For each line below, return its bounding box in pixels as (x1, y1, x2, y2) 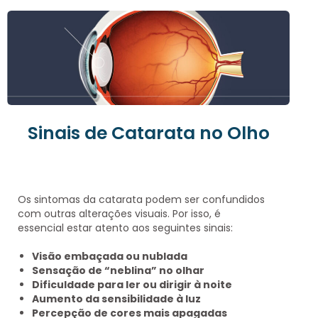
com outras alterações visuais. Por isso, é (18, 207, 221, 221)
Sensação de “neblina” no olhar (32, 263, 204, 278)
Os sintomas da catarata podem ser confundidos (18, 192, 265, 207)
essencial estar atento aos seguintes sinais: (18, 221, 233, 236)
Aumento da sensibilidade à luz (32, 292, 201, 307)
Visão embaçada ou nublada (32, 249, 187, 264)
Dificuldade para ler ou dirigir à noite (32, 278, 232, 292)
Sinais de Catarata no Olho (27, 120, 270, 146)
